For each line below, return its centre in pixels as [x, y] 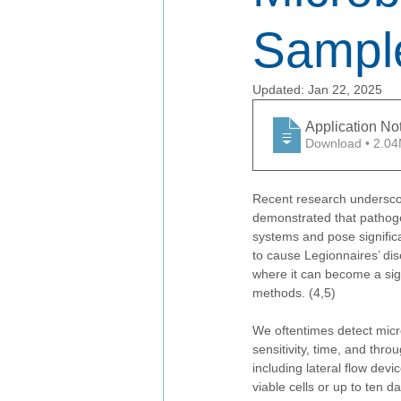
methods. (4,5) [294, 293]
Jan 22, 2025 [345, 90]
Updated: [280, 90]
